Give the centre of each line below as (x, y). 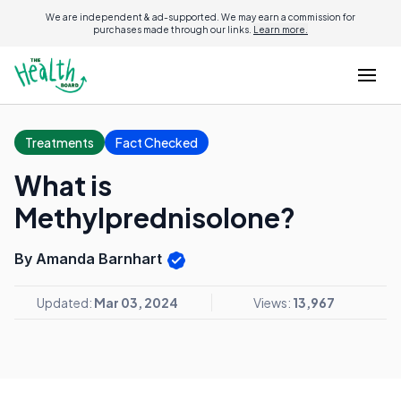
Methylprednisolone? (155, 218)
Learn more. (281, 30)
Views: (273, 302)
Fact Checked (157, 142)
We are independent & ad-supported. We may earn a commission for (200, 17)
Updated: (65, 302)
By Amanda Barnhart (90, 259)
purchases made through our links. (173, 30)
